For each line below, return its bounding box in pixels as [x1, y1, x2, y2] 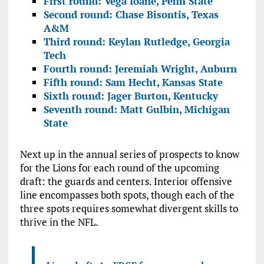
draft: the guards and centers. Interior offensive [19, 174, 232, 188]
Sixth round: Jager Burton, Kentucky [43, 89, 218, 103]
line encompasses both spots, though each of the [19, 188, 235, 202]
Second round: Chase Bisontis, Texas [43, 8, 219, 21]
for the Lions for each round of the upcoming [19, 161, 219, 174]
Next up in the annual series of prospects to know [19, 147, 239, 161]
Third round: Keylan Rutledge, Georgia [43, 35, 230, 48]
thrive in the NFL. [19, 215, 98, 229]
